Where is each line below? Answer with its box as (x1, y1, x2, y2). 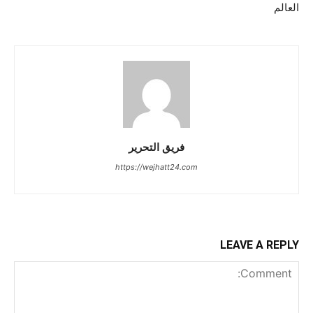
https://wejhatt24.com (115, 161, 198, 172)
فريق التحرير (129, 139, 184, 154)
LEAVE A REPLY (220, 238, 299, 252)
